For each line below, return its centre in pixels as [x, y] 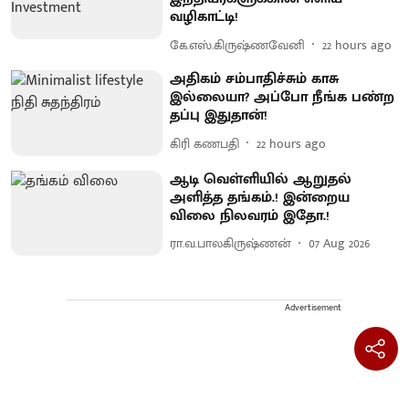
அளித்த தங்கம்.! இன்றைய [260, 197]
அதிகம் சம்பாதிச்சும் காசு [255, 79]
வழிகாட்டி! [204, 17]
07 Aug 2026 [340, 244]
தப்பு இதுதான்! [219, 116]
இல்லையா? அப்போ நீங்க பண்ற [283, 98]
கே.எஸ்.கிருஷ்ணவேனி [238, 45]
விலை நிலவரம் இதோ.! [250, 215]
